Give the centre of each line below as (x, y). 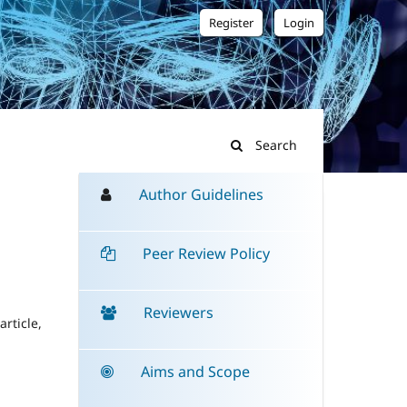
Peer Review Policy (207, 254)
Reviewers (179, 313)
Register (232, 22)
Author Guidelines (202, 195)
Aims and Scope (196, 372)
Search (274, 144)
